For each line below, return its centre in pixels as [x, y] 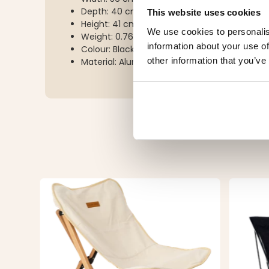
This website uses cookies [204, 13]
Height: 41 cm [109, 24]
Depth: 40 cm [110, 11]
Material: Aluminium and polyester [153, 62]
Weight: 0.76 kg [113, 37]
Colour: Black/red [117, 49]
